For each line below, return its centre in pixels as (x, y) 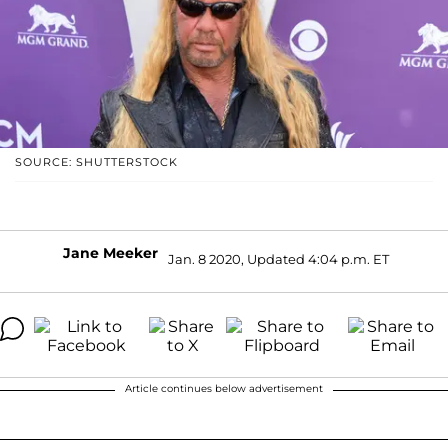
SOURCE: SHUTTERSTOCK (96, 161)
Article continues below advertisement (224, 388)
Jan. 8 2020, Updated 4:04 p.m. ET (278, 259)
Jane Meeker (110, 252)
